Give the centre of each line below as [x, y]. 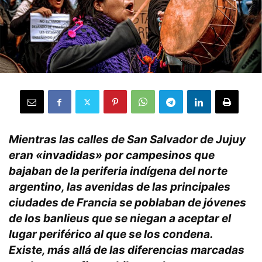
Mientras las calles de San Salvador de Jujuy [127, 140]
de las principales [183, 187]
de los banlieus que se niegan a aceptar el [120, 219]
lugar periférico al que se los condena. [111, 235]
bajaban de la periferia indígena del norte [118, 171]
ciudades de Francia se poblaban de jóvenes [127, 203]
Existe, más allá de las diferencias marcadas [127, 250]
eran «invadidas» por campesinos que [112, 156]
